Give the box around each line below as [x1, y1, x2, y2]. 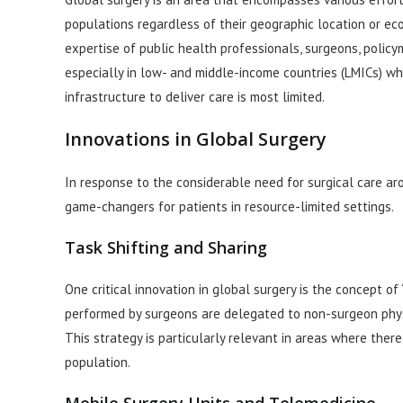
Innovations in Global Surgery [65, 127, 327, 152]
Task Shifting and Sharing [65, 237, 267, 259]
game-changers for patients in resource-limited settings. [65, 198, 394, 216]
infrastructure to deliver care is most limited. [65, 88, 325, 106]
